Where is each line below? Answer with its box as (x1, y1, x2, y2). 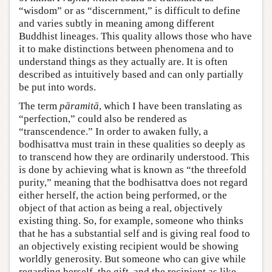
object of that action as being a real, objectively (19, 202, 223, 214)
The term (19, 100, 59, 112)
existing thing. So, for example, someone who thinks (19, 214, 243, 226)
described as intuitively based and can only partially (19, 68, 243, 80)
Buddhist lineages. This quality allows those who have (19, 30, 252, 42)
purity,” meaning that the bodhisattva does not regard (19, 176, 248, 188)
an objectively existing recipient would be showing (19, 240, 239, 252)
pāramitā (59, 100, 99, 112)
